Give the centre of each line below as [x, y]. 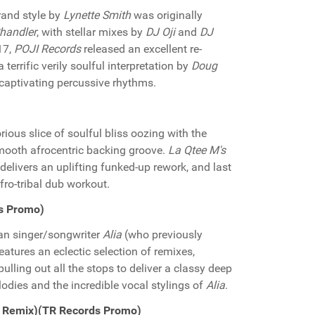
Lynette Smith [97, 15]
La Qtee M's [197, 150]
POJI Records [47, 49]
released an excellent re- [141, 49]
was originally [167, 15]
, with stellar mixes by [91, 32]
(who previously [162, 234]
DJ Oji [160, 32]
